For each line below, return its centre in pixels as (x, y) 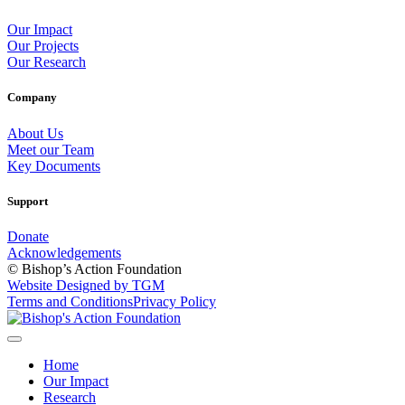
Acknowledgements (64, 252)
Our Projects (43, 46)
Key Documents (54, 165)
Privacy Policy (174, 301)
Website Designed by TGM (86, 285)
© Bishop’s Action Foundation (94, 268)
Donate (28, 236)
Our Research (47, 62)
